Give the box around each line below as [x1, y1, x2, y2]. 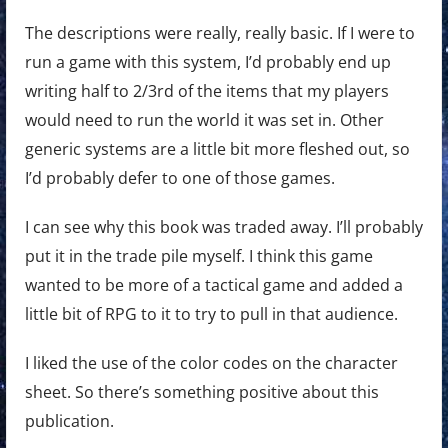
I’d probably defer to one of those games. [24, 167, 335, 190]
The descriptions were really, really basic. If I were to [24, 22, 415, 45]
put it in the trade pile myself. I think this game [24, 245, 373, 268]
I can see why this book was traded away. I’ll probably [24, 216, 423, 239]
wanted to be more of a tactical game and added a [24, 274, 403, 297]
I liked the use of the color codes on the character [24, 352, 398, 375]
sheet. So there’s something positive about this [24, 381, 379, 404]
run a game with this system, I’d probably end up [24, 51, 391, 74]
